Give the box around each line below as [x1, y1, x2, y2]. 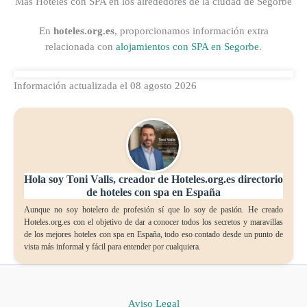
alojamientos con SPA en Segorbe [116, 41, 259, 53]
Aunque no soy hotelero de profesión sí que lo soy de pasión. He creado [24, 206, 283, 215]
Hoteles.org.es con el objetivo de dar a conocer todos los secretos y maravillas [24, 218, 283, 228]
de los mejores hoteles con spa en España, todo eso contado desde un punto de [24, 230, 283, 240]
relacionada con [45, 41, 116, 53]
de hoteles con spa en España [86, 186, 221, 199]
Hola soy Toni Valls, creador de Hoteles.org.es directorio [24, 173, 283, 186]
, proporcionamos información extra [114, 25, 269, 37]
